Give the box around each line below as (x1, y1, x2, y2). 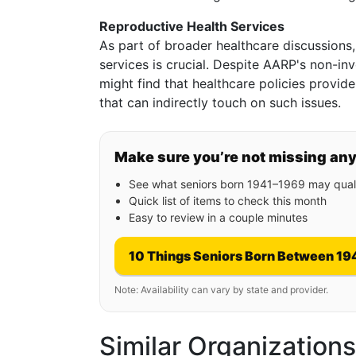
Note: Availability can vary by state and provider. (114, 284, 328, 296)
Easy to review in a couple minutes (129, 211, 308, 224)
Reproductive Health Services (99, 18, 284, 34)
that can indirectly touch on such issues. (99, 95, 341, 110)
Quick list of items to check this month (129, 194, 327, 207)
